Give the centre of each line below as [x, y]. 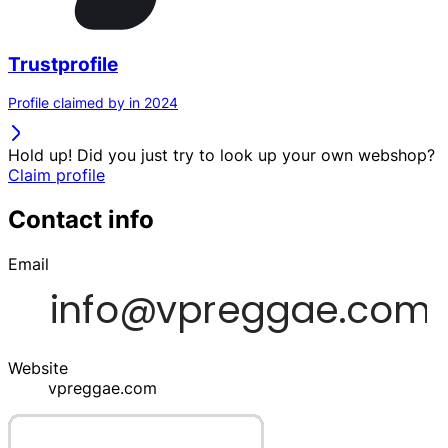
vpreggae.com [102, 388]
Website [38, 368]
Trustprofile [63, 64]
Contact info [81, 220]
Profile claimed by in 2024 [93, 103]
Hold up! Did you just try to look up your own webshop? [221, 155]
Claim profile [56, 175]
